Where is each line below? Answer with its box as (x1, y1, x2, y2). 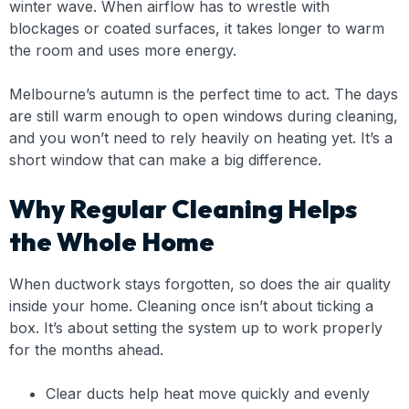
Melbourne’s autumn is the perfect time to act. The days (9, 85, 398, 103)
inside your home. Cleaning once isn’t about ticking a (9, 297, 373, 315)
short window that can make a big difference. (9, 151, 321, 169)
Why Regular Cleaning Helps (9, 193, 357, 225)
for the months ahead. (9, 341, 163, 359)
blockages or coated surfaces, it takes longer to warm (9, 19, 384, 37)
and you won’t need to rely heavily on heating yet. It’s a (9, 129, 393, 147)
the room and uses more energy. (9, 41, 236, 59)
